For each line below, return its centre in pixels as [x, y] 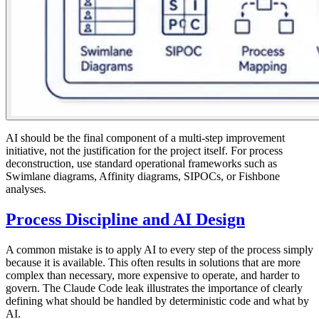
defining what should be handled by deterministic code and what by [157, 301]
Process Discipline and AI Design [125, 220]
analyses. [26, 189]
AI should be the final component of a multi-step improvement [145, 138]
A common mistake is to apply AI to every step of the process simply [159, 250]
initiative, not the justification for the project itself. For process [144, 151]
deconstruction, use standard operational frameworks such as [141, 164]
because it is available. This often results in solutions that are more [153, 263]
